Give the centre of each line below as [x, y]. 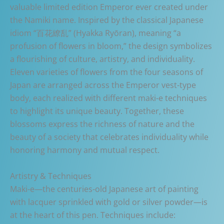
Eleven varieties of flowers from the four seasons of [106, 72]
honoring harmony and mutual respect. [85, 150]
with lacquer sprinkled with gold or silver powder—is [109, 202]
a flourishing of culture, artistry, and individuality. [102, 59]
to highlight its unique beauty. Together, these [97, 111]
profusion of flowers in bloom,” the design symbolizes [111, 46]
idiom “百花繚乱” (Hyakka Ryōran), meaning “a [95, 33]
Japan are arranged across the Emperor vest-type [103, 85]
